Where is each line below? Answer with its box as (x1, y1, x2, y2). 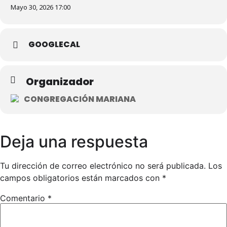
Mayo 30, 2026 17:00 (11, 3, 70, 12)
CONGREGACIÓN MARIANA (24, 93, 136, 105)
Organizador (26, 74, 94, 89)
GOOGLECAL (28, 39, 80, 50)
